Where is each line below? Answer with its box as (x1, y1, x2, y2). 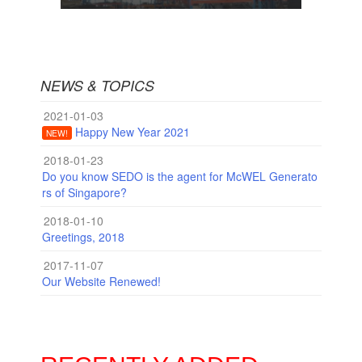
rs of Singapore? (41, 183, 127, 200)
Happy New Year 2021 (71, 123, 190, 140)
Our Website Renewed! (41, 272, 161, 289)
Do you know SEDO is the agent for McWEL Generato (41, 167, 318, 184)
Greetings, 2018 (41, 228, 124, 245)
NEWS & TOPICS (40, 74, 154, 95)
